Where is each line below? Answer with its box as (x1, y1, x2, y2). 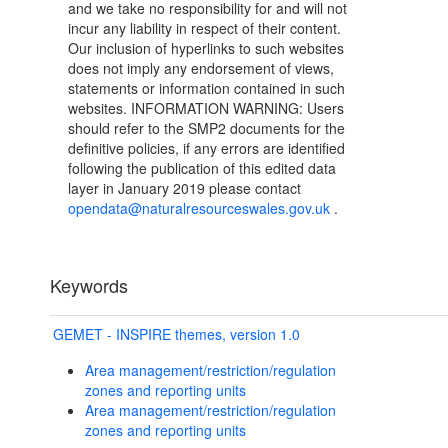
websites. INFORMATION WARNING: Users (68, 98, 344, 119)
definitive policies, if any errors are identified (68, 138, 345, 159)
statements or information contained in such (68, 78, 345, 99)
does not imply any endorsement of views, (68, 58, 334, 79)
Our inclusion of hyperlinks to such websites (68, 38, 344, 59)
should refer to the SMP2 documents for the (68, 118, 345, 139)
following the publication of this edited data (68, 158, 336, 179)
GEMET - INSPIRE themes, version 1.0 (53, 324, 300, 345)
